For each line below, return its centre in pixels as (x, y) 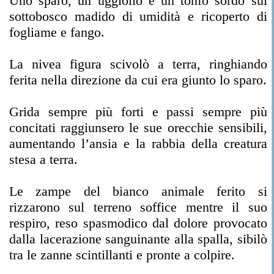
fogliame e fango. (57, 32)
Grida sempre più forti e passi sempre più (138, 112)
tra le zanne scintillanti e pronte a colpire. (122, 255)
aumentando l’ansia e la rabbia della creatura (138, 143)
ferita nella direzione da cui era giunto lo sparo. (138, 80)
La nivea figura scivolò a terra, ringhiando (138, 64)
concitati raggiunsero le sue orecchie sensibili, (138, 128)
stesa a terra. (43, 159)
